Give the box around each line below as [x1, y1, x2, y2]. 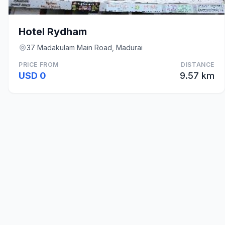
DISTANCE [181, 61, 214, 68]
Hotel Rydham [19, 26, 87, 38]
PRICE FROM [19, 61, 59, 68]
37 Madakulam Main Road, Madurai [27, 43, 143, 52]
